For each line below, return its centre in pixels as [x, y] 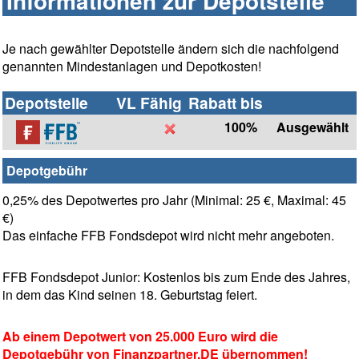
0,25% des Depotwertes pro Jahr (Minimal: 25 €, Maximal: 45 [174, 200]
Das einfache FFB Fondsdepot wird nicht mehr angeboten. [168, 236]
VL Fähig [149, 103]
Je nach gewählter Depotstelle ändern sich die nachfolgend [171, 49]
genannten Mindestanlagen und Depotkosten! [132, 67]
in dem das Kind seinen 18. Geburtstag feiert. [130, 295]
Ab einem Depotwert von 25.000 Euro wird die [140, 337]
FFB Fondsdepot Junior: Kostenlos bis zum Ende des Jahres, [176, 277]
